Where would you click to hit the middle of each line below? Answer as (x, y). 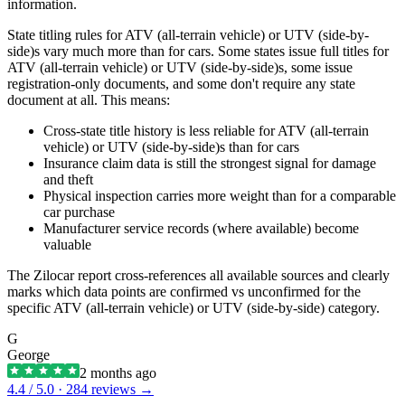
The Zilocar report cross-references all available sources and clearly (198, 276)
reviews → (121, 390)
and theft (68, 180)
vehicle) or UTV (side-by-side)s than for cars (171, 147)
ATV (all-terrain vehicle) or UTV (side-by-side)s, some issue (180, 68)
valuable (67, 245)
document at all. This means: (89, 100)
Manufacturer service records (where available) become (201, 229)
